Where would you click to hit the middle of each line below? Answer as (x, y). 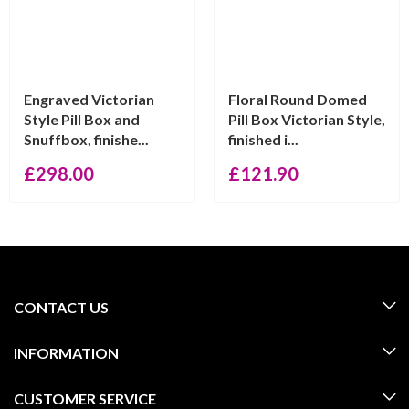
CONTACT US (61, 307)
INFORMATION (66, 353)
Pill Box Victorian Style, (307, 119)
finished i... (263, 139)
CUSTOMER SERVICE (85, 399)
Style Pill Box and (82, 119)
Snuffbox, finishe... (86, 139)
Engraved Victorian (89, 99)
